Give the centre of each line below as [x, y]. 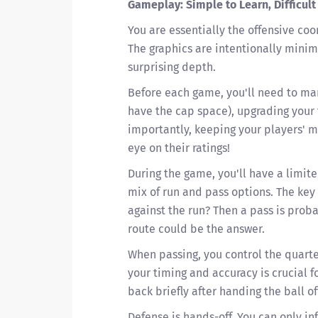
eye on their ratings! [179, 148]
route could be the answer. [196, 229]
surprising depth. [172, 67]
